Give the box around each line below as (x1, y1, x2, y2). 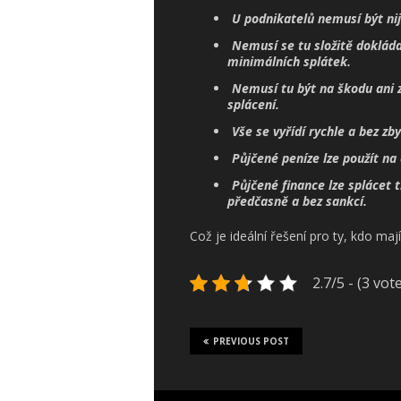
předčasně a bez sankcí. (227, 192, 367, 210)
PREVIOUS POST (213, 335, 289, 348)
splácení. (227, 96, 279, 114)
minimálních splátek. (227, 53, 351, 71)
